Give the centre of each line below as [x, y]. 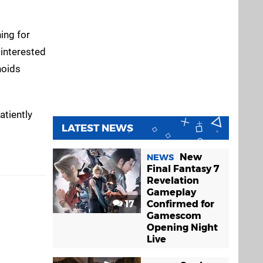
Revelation [173, 181]
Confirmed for [181, 204]
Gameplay [171, 193]
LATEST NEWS [97, 128]
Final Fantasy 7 [183, 169]
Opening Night [182, 228]
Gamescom [174, 216]
